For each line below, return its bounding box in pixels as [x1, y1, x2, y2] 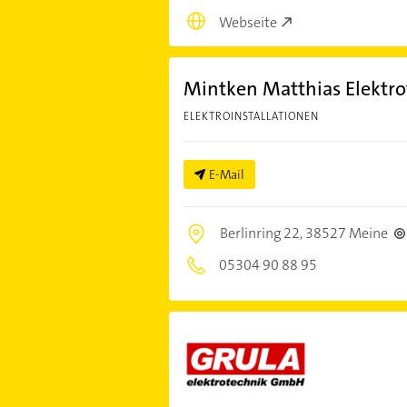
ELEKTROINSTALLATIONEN [183, 108, 319, 124]
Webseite [218, 12, 277, 32]
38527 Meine [304, 223, 388, 243]
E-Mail [208, 165, 244, 183]
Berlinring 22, [219, 223, 305, 243]
